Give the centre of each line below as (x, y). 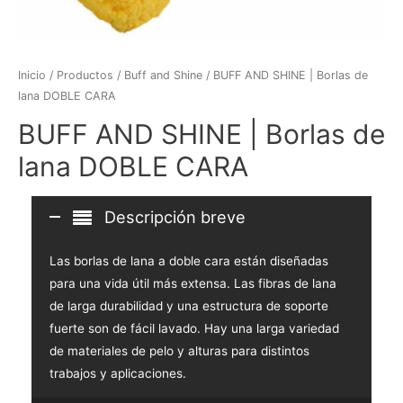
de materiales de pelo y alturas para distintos (179, 350)
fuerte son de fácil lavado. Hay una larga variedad (194, 328)
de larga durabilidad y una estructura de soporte (189, 305)
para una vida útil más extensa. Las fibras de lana (193, 283)
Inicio (32, 76)
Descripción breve (175, 216)
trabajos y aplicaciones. (118, 373)
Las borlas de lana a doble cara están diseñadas (189, 260)
